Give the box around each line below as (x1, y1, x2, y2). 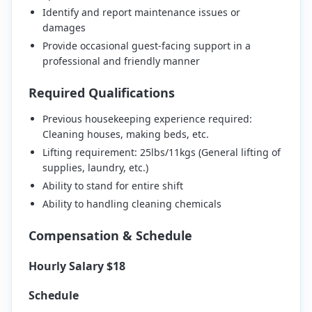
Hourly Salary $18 (29, 258, 125, 274)
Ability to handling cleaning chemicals (42, 197, 221, 210)
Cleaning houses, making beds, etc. (42, 127, 209, 141)
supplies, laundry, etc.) (42, 161, 148, 174)
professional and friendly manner (42, 54, 200, 68)
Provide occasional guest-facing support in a (42, 39, 251, 52)
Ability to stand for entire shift (42, 179, 183, 192)
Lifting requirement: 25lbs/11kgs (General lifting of (42, 146, 281, 159)
